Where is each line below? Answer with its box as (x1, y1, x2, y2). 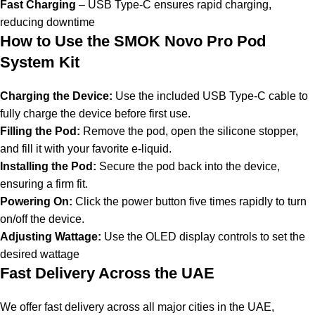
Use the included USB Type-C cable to (112, 90, 308, 103)
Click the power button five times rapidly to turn (72, 195, 307, 208)
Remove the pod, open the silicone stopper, (80, 125, 298, 138)
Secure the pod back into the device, (96, 160, 280, 173)
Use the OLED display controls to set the (101, 231, 305, 243)
